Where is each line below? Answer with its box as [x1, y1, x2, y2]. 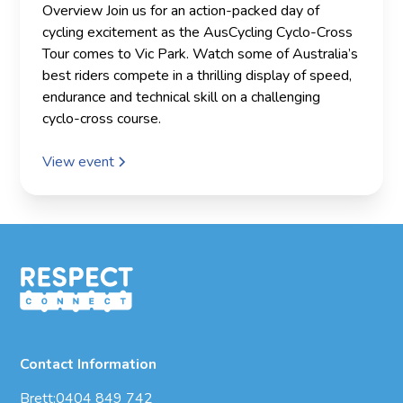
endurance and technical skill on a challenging [42, 86, 321, 107]
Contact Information [20, 354, 157, 374]
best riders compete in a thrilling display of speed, [42, 65, 353, 85]
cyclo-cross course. [42, 108, 162, 129]
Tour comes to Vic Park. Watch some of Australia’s [42, 43, 359, 64]
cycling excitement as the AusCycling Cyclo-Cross [42, 22, 354, 42]
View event [42, 151, 115, 172]
